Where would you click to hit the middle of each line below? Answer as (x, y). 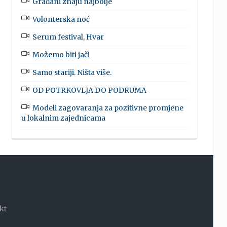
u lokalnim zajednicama (63, 118)
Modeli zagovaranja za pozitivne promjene (108, 108)
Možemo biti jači (61, 54)
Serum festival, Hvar (68, 37)
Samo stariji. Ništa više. (72, 72)
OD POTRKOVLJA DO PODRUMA (89, 90)
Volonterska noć (61, 19)
